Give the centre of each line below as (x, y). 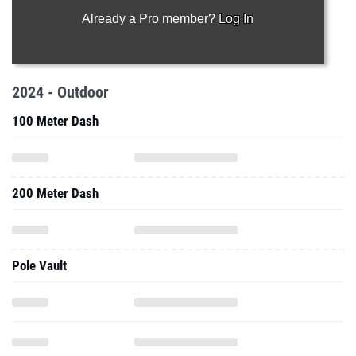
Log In (236, 19)
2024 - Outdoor (60, 92)
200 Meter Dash (55, 193)
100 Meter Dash (55, 121)
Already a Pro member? (151, 19)
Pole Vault (39, 265)
